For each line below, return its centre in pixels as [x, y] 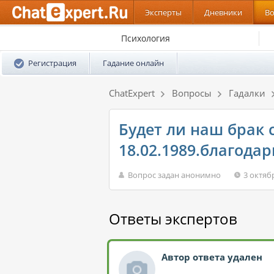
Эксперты [163, 12]
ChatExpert [132, 93]
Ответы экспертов [173, 219]
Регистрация [52, 63]
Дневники [223, 12]
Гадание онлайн [133, 63]
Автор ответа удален [212, 257]
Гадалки [247, 93]
